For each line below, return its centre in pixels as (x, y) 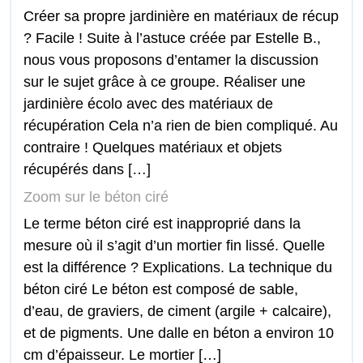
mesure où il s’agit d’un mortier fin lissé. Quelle (174, 246)
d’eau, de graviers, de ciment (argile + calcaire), (177, 312)
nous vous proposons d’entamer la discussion (171, 60)
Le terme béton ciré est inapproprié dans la (162, 224)
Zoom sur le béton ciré (96, 197)
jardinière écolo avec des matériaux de (148, 104)
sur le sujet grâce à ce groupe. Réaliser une (164, 82)
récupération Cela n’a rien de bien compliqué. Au (181, 126)
